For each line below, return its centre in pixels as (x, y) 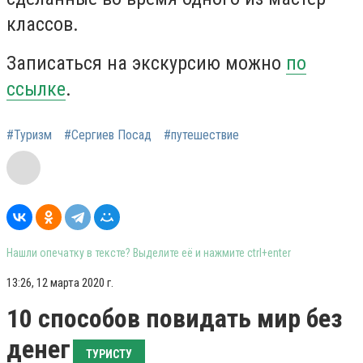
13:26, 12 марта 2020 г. (60, 283)
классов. (43, 24)
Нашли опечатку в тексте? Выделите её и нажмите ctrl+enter (149, 253)
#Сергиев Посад (108, 135)
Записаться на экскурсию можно (144, 63)
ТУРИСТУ (109, 354)
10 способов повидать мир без (174, 318)
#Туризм (29, 135)
